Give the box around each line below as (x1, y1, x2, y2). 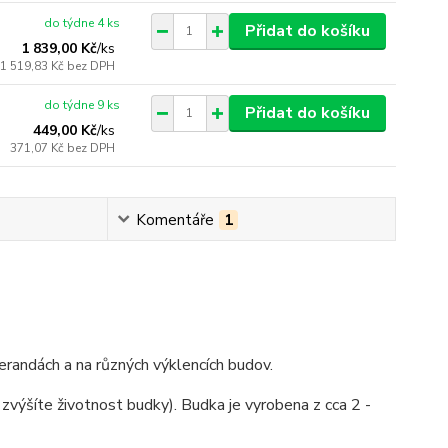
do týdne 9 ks (44, 96, 121, 113)
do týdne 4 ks (44, 14, 121, 31)
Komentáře (135, 209, 214, 230)
